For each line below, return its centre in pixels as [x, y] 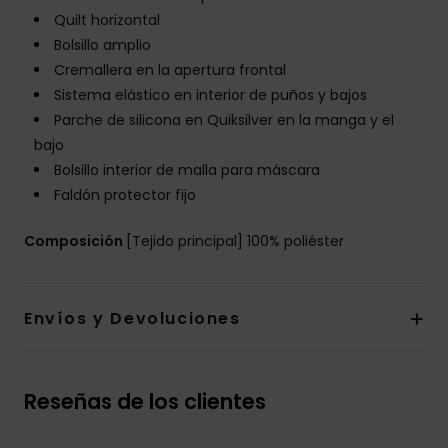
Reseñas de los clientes [145, 402]
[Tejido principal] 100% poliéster [235, 241]
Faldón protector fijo [125, 195]
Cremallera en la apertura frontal [170, 70]
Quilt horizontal [107, 20]
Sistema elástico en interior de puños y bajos [210, 95]
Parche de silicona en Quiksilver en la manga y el [224, 120]
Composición [75, 241]
